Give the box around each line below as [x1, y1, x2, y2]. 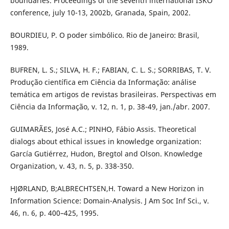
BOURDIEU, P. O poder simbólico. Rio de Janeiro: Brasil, [10, 30, 199, 40]
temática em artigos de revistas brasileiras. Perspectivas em [10, 89, 216, 99]
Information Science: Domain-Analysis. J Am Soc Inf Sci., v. [10, 195, 209, 205]
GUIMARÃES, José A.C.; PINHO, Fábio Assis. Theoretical [10, 124, 196, 134]
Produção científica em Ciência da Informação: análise [10, 77, 196, 87]
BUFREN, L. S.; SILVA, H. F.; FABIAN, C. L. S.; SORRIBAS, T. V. [10, 64, 211, 75]
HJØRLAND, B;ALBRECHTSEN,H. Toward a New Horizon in [10, 183, 204, 193]
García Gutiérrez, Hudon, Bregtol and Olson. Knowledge [10, 148, 202, 158]
